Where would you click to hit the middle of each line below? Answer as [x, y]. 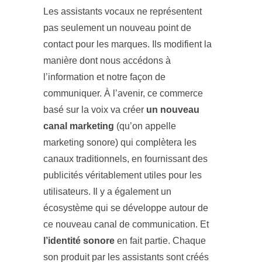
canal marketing [80, 126]
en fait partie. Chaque [160, 240]
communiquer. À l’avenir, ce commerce [123, 93]
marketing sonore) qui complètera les [120, 142]
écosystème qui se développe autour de [126, 208]
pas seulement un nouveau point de [117, 27]
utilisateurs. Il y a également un [107, 191]
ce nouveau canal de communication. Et [126, 224]
